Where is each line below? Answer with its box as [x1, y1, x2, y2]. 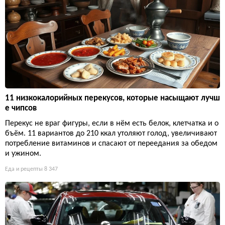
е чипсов [5, 104, 37, 113]
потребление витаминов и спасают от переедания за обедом [5, 140, 217, 148]
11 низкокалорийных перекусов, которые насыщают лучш [5, 94, 220, 103]
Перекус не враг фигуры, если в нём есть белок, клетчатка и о [5, 120, 218, 128]
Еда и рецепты [5, 166, 43, 173]
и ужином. [5, 150, 41, 158]
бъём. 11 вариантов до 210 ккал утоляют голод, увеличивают [5, 130, 217, 138]
